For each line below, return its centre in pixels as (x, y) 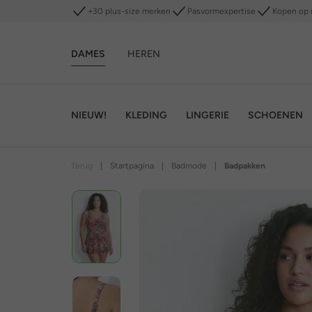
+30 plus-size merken (129, 11)
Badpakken (245, 166)
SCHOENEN (275, 115)
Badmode (189, 166)
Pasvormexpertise (221, 11)
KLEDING (146, 115)
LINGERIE (208, 115)
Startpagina (132, 166)
